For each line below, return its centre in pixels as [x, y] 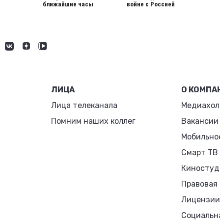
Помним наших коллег [94, 121]
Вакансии [200, 121]
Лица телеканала [84, 105]
